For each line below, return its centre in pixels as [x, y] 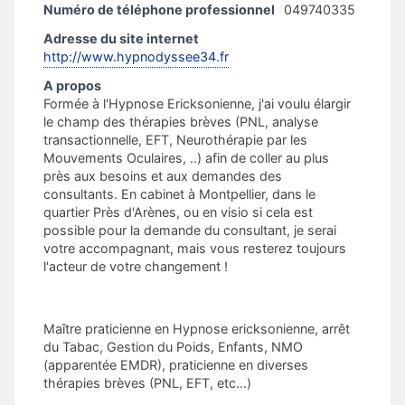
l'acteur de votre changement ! [136, 266]
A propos [72, 85]
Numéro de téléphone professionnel [159, 9]
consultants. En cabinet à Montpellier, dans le [179, 194]
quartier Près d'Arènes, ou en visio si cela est [178, 212]
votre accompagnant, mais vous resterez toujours [195, 248]
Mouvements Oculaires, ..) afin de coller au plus [186, 158]
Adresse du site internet [121, 38]
